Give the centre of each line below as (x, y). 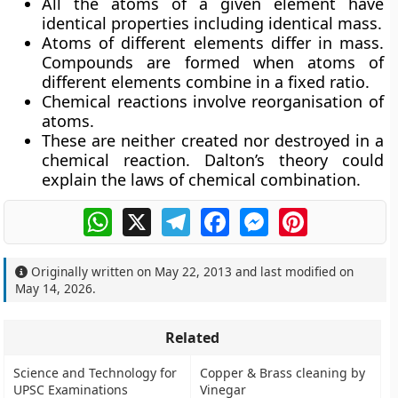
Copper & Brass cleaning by (283, 373)
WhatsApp (146, 215)
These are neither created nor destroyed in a (213, 140)
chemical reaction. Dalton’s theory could (213, 160)
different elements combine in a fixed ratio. (206, 82)
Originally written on (92, 271)
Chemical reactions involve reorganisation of (213, 101)
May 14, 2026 (54, 288)
